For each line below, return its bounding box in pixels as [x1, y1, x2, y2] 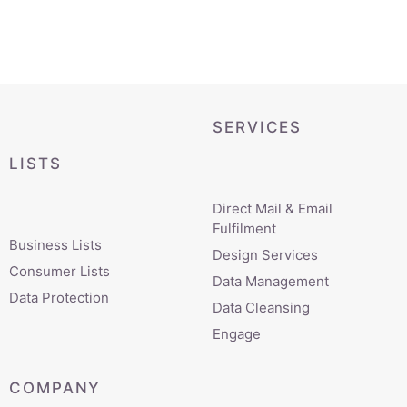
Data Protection [9, 288, 109, 306]
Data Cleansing [213, 298, 310, 316]
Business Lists [9, 235, 102, 253]
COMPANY [9, 378, 102, 397]
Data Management [213, 272, 329, 290]
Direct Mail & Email [213, 199, 333, 217]
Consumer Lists [9, 262, 110, 280]
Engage [213, 324, 261, 342]
